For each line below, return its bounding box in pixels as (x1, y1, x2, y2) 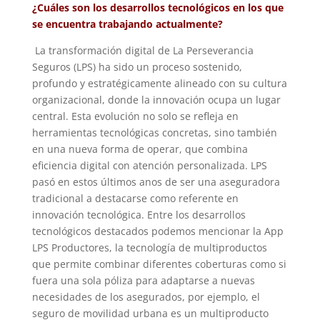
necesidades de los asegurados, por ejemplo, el (31, 290, 260, 304)
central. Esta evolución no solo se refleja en (31, 109, 239, 124)
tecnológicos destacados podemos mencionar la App (31, 224, 284, 239)
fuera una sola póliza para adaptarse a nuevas (31, 274, 255, 288)
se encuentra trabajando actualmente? (31, 17, 223, 31)
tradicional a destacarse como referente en (31, 191, 239, 206)
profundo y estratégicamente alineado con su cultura (31, 76, 287, 91)
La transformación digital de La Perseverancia (31, 44, 254, 58)
